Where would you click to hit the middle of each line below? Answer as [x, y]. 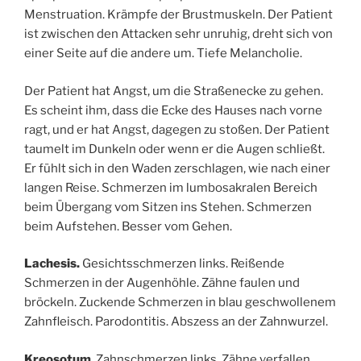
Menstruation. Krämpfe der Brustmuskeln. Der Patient [178, 15]
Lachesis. [52, 264]
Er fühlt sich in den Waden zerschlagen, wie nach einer [177, 168]
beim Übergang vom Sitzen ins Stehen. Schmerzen [168, 207]
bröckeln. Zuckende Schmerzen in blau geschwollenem [180, 303]
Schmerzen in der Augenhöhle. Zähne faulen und [162, 283]
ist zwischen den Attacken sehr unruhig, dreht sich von [178, 34]
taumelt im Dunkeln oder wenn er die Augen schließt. [174, 149]
